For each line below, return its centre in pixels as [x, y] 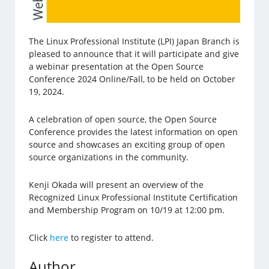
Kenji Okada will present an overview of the [116, 184]
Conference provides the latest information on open [134, 131]
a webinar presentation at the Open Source [116, 66]
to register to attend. [111, 237]
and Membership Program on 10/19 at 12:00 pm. [127, 210]
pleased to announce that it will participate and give [134, 53]
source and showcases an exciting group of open [127, 144]
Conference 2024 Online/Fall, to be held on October [132, 79]
